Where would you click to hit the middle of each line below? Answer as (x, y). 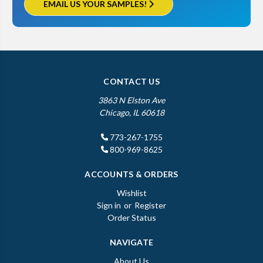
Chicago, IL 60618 (131, 112)
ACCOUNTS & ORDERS (131, 174)
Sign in (109, 205)
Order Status (131, 217)
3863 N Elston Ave (131, 100)
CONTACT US (131, 81)
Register (151, 205)
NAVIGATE (131, 242)
